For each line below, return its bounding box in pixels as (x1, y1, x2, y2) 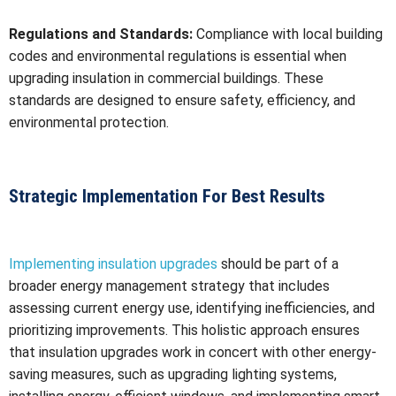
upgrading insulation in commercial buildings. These (9, 69, 324, 87)
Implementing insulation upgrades (9, 255, 217, 272)
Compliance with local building (193, 25, 383, 42)
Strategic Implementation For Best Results (9, 185, 325, 207)
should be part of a (217, 255, 339, 272)
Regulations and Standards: (9, 25, 193, 42)
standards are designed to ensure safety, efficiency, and (9, 91, 355, 109)
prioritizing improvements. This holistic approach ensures (9, 321, 360, 339)
